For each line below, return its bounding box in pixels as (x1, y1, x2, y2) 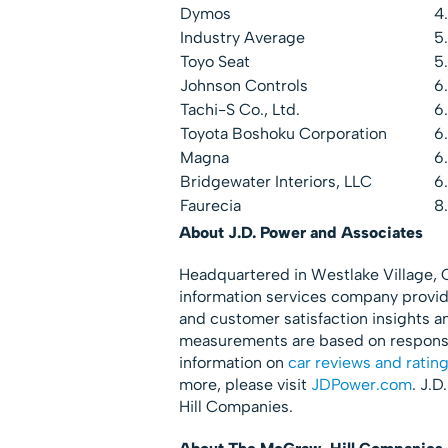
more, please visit (178, 374, 311, 394)
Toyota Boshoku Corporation (179, 123, 387, 143)
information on (178, 352, 288, 372)
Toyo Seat (179, 51, 250, 71)
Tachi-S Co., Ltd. (179, 99, 300, 119)
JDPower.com (310, 374, 412, 394)
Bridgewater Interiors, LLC (179, 171, 372, 191)
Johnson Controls (179, 75, 308, 95)
